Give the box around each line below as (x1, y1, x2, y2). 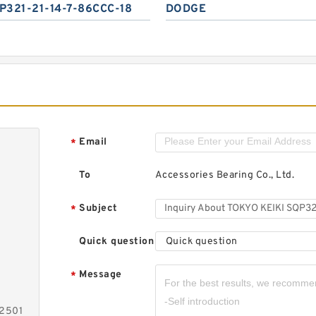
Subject (79, 202, 118, 214)
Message (79, 269, 122, 281)
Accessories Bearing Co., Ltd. (154, 169, 295, 181)
